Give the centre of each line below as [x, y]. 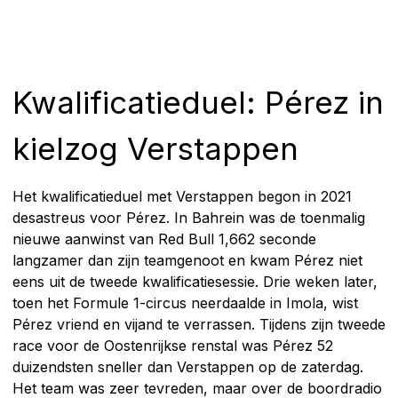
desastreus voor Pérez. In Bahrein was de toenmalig [189, 217]
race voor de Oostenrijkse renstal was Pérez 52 [173, 345]
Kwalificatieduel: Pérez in [198, 102]
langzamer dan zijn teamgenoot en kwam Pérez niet [187, 260]
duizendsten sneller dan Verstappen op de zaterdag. [188, 366]
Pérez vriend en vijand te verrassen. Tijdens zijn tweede [199, 324]
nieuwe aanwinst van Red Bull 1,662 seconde [164, 239]
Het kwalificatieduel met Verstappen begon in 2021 [182, 196]
